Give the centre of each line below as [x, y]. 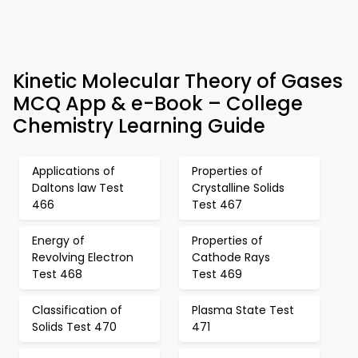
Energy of [58, 241]
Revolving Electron [83, 257]
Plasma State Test [243, 310]
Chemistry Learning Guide [139, 126]
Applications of [74, 171]
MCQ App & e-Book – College [158, 103]
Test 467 [217, 205]
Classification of [77, 310]
